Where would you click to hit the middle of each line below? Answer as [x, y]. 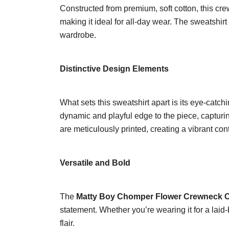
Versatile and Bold [95, 163]
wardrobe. [78, 35]
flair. [67, 223]
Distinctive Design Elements [114, 69]
